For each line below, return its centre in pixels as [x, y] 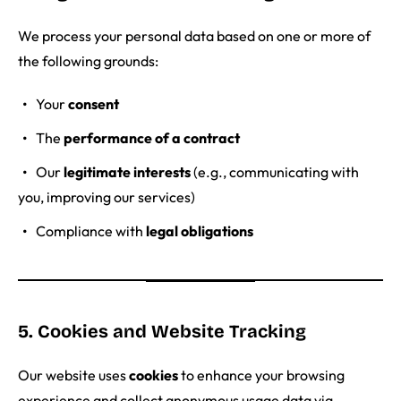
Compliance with [91, 231]
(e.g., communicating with [275, 172]
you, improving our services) [107, 197]
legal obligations [200, 231]
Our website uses [73, 375]
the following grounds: [88, 61]
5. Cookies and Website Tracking [162, 332]
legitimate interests [127, 172]
